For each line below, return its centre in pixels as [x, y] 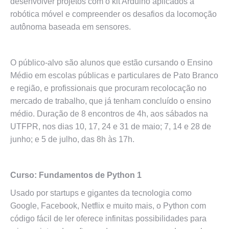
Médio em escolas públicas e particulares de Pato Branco [114, 75]
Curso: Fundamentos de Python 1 [76, 175]
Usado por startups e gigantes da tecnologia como [101, 193]
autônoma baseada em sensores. [71, 27]
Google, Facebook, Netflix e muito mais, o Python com [108, 206]
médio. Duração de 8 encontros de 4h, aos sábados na [109, 114]
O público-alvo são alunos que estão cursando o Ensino [111, 63]
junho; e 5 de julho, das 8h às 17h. [72, 139]
